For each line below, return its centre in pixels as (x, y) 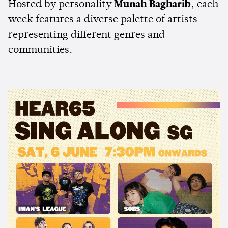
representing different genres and (87, 35)
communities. (40, 50)
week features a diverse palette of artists (103, 20)
